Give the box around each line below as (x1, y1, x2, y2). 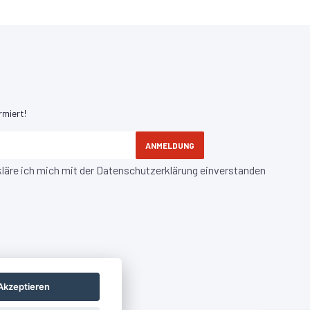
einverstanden (198, 163, 266, 177)
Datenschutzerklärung (96, 163, 198, 177)
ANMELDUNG (145, 140, 194, 151)
